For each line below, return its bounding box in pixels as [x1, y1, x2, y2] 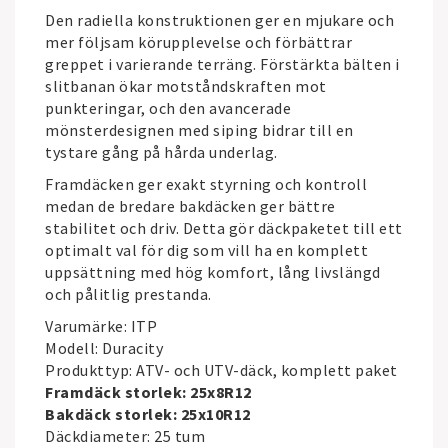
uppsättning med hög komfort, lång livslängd [45, 262, 381, 282]
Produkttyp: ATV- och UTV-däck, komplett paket [45, 360, 398, 380]
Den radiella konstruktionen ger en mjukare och [45, 10, 394, 30]
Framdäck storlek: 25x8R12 [45, 382, 252, 402]
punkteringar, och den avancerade [45, 98, 291, 118]
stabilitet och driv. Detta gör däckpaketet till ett [45, 218, 403, 238]
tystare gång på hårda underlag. [45, 142, 278, 162]
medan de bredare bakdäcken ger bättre [45, 196, 336, 216]
